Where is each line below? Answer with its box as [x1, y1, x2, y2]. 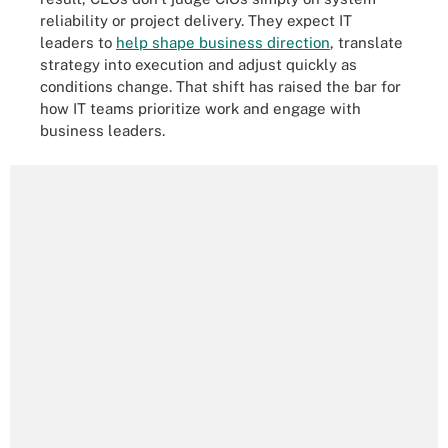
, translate [330, 34, 403, 51]
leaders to [40, 34, 116, 51]
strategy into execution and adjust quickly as [40, 56, 357, 73]
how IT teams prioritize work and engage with [40, 100, 361, 117]
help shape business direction [116, 34, 330, 51]
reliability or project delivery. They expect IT [40, 12, 352, 29]
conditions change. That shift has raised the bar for [40, 78, 401, 95]
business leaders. [40, 122, 165, 139]
